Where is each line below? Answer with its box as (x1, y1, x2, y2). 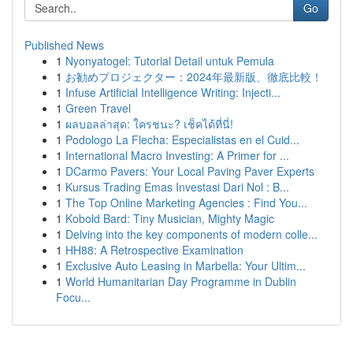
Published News (24, 37, 104, 53)
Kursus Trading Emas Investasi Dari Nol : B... (65, 179, 289, 195)
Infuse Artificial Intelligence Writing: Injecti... (65, 84, 281, 100)
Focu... (56, 289, 91, 305)
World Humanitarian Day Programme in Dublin (65, 273, 296, 289)
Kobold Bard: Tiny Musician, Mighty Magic (65, 210, 274, 226)
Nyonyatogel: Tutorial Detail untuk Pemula (65, 53, 274, 69)
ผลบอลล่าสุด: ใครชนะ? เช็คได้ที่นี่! (65, 116, 233, 132)
